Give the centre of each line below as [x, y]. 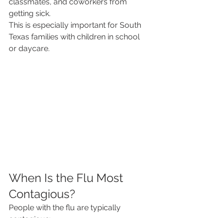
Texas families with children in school [75, 37]
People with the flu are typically [66, 208]
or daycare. [29, 48]
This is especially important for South [76, 25]
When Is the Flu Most [67, 178]
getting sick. [30, 13]
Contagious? [42, 194]
